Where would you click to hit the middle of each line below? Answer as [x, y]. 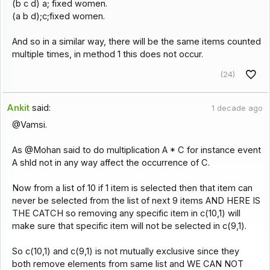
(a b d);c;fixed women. [58, 17]
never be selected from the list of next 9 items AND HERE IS [136, 201]
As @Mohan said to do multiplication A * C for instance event [136, 150]
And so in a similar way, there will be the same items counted [136, 42]
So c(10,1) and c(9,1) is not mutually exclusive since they [125, 252]
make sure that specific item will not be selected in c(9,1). [129, 226]
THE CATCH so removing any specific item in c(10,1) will [126, 214]
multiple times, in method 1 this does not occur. [107, 55]
